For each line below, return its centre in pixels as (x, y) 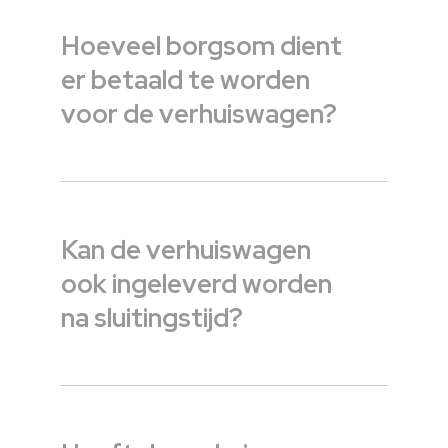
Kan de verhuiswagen (186, 250)
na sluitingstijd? (152, 318)
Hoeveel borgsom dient (201, 46)
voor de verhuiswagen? (199, 114)
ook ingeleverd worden (196, 284)
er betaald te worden (185, 80)
